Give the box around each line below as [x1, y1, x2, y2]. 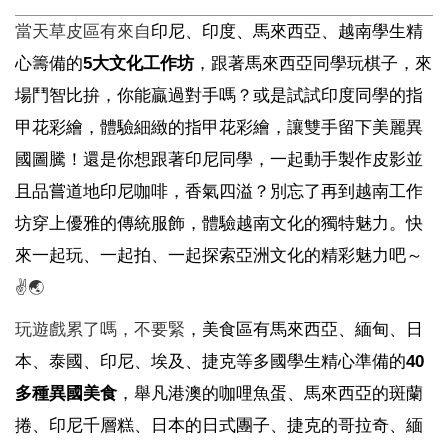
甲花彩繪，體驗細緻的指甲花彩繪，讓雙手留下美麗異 [15, 116, 423, 137]
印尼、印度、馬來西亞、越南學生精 [151, 20, 423, 41]
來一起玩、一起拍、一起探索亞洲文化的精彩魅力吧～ [15, 244, 423, 265]
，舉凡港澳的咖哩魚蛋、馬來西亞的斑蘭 [117, 382, 423, 403]
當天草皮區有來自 [15, 20, 151, 41]
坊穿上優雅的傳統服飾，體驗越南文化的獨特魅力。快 [15, 212, 423, 233]
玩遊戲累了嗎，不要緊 [15, 318, 185, 339]
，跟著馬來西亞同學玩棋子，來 [194, 52, 432, 73]
